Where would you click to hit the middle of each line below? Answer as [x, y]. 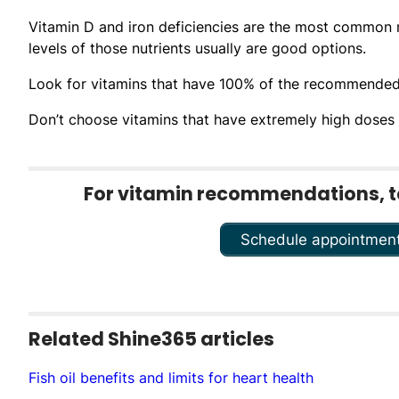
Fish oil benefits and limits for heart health [171, 377]
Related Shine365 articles [151, 338]
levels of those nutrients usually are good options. [197, 48]
